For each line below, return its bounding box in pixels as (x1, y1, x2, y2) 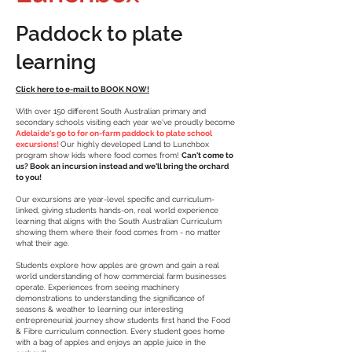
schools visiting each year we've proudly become (53, 118, 235, 126)
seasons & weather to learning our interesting (16, 305, 183, 313)
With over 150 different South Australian (16, 107, 163, 115)
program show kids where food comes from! (16, 151, 181, 159)
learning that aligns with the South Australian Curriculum (16, 217, 222, 225)
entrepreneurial (16, 316, 73, 324)
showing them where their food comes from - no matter (16, 228, 221, 236)
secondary (16, 118, 53, 126)
